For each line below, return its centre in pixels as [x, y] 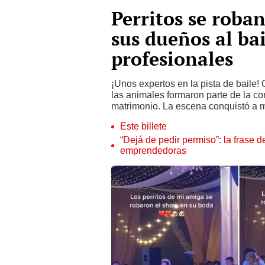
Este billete [143, 126]
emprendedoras [153, 151]
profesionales [172, 59]
